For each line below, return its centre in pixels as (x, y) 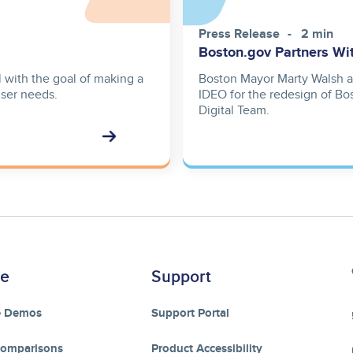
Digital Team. (234, 111)
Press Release (239, 35)
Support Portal (190, 314)
